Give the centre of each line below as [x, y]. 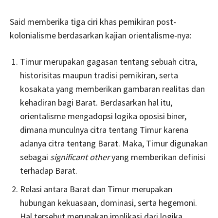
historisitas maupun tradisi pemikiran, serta [99, 75]
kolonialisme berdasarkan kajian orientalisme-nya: [101, 36]
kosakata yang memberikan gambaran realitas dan [112, 89]
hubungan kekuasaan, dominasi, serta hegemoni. [109, 203]
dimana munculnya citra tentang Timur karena [104, 130]
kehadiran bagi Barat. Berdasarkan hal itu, [96, 103]
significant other [80, 157]
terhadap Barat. [49, 171]
